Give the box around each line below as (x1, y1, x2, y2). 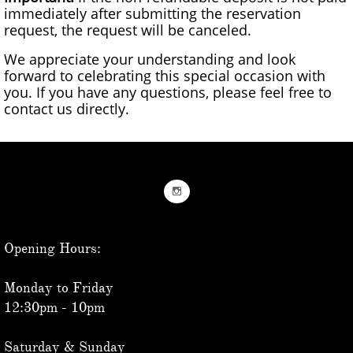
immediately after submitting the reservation (4, 4, 301, 23)
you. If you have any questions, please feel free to (4, 83, 332, 102)
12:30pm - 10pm (4, 299, 105, 316)
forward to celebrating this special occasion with (4, 66, 325, 85)
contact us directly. (4, 99, 129, 118)
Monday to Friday (4, 279, 113, 296)
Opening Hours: (4, 240, 101, 257)
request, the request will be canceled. (4, 20, 251, 39)
